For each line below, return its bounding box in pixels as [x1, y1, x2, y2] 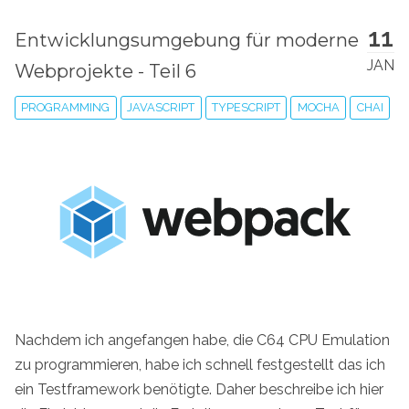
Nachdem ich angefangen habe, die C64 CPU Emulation [15, 330, 390, 349]
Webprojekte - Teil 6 [15, 60, 196, 83]
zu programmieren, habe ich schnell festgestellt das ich [15, 355, 385, 373]
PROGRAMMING [21, 100, 110, 115]
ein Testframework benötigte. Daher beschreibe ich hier [15, 380, 383, 398]
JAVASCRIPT [127, 100, 195, 115]
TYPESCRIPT [211, 100, 280, 115]
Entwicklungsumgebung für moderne [15, 29, 359, 52]
